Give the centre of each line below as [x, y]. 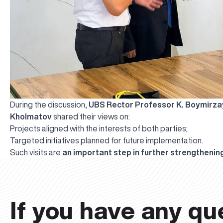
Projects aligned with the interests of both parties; [99, 129]
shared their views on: [91, 117]
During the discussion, [49, 105]
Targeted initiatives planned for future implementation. [107, 141]
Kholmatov [31, 117]
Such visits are [36, 153]
